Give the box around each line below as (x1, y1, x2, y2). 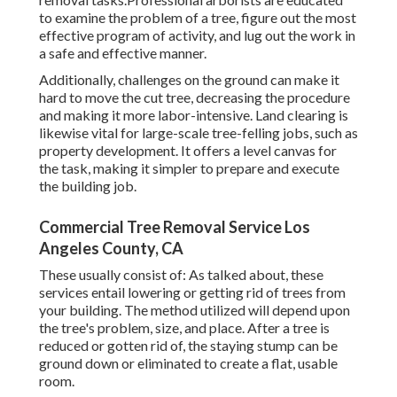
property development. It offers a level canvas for (39, 142, 337, 160)
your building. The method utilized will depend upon (39, 301, 350, 319)
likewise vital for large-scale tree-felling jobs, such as (39, 124, 358, 142)
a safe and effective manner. (39, 44, 206, 62)
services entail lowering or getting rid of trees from (39, 284, 346, 301)
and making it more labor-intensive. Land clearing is (39, 106, 348, 124)
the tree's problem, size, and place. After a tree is (39, 319, 330, 337)
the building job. (39, 177, 136, 195)
